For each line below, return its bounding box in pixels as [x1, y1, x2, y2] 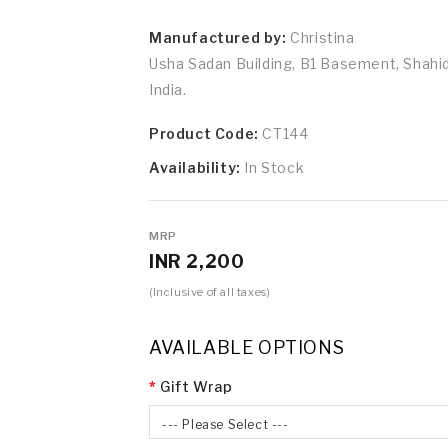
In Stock [244, 158, 305, 176]
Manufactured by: [149, 28, 287, 46]
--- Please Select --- [162, 416, 289, 432]
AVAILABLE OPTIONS [149, 336, 345, 358]
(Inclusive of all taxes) [149, 284, 271, 299]
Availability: [149, 158, 245, 176]
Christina [286, 28, 355, 46]
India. [149, 80, 187, 98]
